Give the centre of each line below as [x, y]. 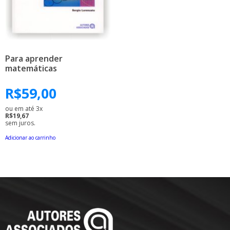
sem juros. [20, 123]
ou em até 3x [24, 109]
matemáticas [31, 68]
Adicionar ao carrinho [30, 138]
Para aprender [34, 59]
